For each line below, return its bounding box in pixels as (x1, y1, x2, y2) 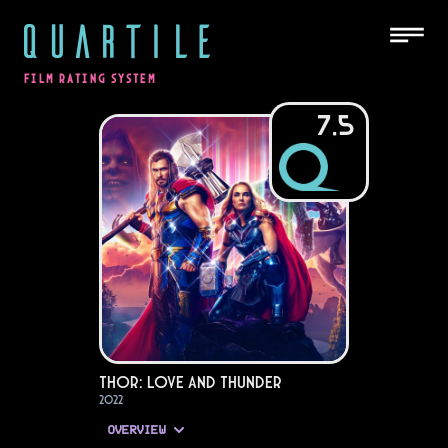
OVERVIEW (107, 424, 165, 437)
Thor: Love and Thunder (99, 371, 282, 393)
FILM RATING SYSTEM (24, 72, 157, 86)
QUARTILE (16, 10, 216, 68)
